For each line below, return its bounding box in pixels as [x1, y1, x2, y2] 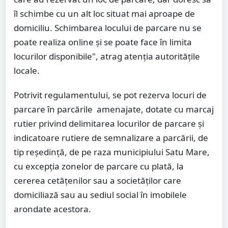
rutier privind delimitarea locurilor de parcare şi [14, 117, 204, 129]
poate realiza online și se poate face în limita [14, 36, 192, 48]
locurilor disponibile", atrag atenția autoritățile [14, 50, 200, 62]
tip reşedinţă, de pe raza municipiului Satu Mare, [14, 146, 210, 158]
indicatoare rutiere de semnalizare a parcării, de [14, 131, 208, 144]
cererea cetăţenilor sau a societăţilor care [14, 174, 181, 186]
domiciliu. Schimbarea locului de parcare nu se [14, 21, 202, 34]
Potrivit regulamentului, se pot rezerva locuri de [14, 89, 207, 101]
